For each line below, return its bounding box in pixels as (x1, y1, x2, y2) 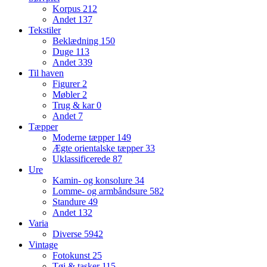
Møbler (52, 89, 82, 100)
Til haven (29, 68, 64, 79)
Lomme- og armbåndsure (52, 186, 150, 197)
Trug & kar (52, 100, 97, 111)
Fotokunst (52, 250, 92, 261)
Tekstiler (29, 25, 61, 36)
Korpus (52, 4, 83, 14)
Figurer (52, 79, 82, 89)
